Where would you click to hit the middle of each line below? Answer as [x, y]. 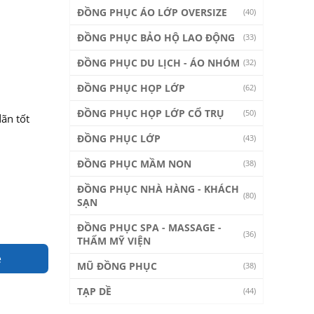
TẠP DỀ [94, 291]
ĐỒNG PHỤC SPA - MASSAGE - [149, 227]
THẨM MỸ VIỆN [114, 241]
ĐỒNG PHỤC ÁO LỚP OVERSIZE [152, 12]
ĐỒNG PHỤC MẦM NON [134, 164]
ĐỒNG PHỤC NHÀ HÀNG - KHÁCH [158, 189]
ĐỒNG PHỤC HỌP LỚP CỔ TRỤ [150, 113]
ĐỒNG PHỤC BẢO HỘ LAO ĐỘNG [156, 37]
